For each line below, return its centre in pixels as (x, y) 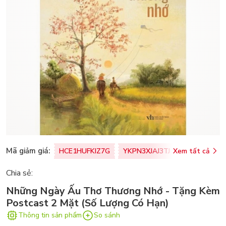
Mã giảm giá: (28, 151)
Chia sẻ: (19, 173)
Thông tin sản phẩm (50, 215)
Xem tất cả (191, 151)
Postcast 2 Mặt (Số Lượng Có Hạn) (88, 203)
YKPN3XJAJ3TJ (147, 151)
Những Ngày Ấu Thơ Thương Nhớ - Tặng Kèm (113, 191)
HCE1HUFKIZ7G (84, 151)
